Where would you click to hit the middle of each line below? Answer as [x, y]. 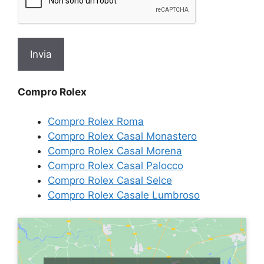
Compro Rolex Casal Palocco [115, 166]
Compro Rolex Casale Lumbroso [124, 195]
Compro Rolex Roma [96, 122]
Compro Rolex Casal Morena [115, 151]
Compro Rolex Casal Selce [110, 181]
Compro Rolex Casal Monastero [122, 136]
